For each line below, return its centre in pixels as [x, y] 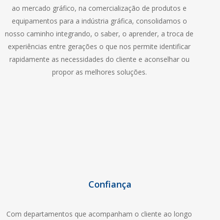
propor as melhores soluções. [99, 72]
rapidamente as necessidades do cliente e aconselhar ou [99, 59]
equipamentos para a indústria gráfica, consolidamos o [99, 21]
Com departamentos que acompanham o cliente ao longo [99, 214]
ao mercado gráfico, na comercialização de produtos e [99, 8]
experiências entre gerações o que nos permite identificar [99, 47]
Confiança [110, 184]
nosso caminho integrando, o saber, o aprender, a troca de [99, 34]
